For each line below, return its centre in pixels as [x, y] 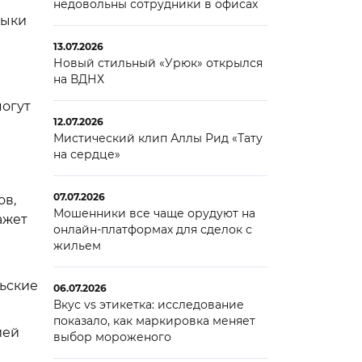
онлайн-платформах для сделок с [152, 229]
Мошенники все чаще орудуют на [154, 213]
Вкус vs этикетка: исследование [148, 305]
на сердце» [86, 154]
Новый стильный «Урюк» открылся [158, 63]
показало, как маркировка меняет [154, 321]
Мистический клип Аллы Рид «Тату [158, 138]
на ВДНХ [78, 79]
